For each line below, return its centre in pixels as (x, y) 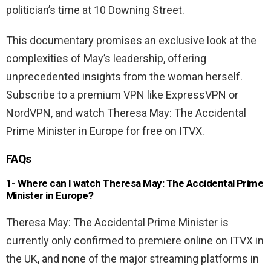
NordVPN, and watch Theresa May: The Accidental (126, 113)
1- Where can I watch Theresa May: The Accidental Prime (135, 184)
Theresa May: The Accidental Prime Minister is (117, 223)
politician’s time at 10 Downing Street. (95, 10)
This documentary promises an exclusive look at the (131, 41)
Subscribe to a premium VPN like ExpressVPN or (122, 95)
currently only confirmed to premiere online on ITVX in (135, 241)
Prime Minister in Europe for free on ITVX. (105, 131)
